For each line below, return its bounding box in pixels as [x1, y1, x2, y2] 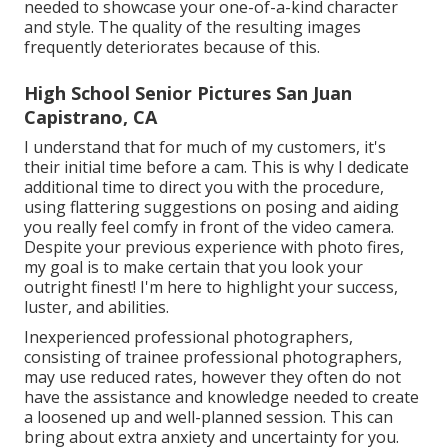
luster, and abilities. [24, 295, 169, 318]
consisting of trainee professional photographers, [24, 345, 402, 368]
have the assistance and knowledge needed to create [24, 385, 419, 408]
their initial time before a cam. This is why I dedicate [24, 155, 409, 178]
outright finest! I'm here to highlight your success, [24, 275, 398, 298]
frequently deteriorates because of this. [24, 35, 320, 58]
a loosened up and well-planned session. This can [24, 405, 393, 428]
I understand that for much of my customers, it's [24, 135, 386, 158]
